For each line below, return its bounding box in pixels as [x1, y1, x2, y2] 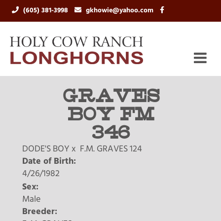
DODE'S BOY [22, 145, 70, 154]
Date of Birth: [22, 157, 76, 166]
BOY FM [67, 107, 154, 124]
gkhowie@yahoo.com [86, 7, 155, 14]
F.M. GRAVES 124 [80, 145, 142, 154]
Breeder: [22, 207, 57, 217]
